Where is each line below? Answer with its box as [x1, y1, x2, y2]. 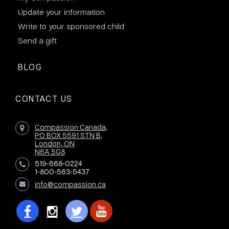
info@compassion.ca [35, 179, 106, 189]
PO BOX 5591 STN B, [35, 130, 102, 140]
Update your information [18, 6, 105, 17]
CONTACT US [15, 93, 73, 104]
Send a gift [18, 35, 57, 45]
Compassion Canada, [35, 122, 107, 131]
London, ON [35, 138, 75, 148]
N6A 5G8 [35, 146, 65, 156]
